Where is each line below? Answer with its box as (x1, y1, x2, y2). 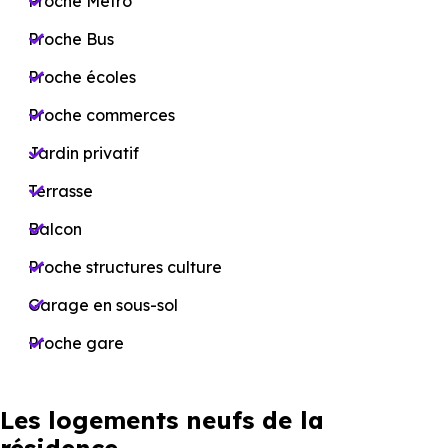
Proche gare (28, 333, 124, 353)
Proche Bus (28, 29, 114, 49)
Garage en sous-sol (28, 295, 178, 315)
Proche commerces (28, 105, 175, 125)
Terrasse (28, 181, 93, 201)
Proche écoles (28, 67, 136, 87)
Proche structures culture (28, 257, 222, 277)
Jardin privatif (28, 143, 139, 163)
